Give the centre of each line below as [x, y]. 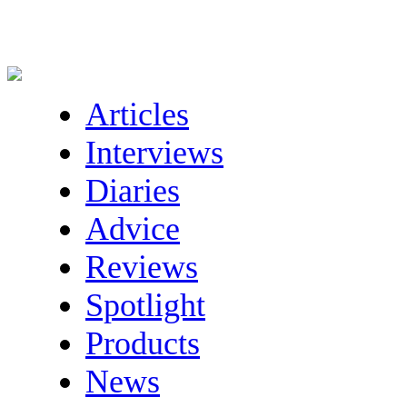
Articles [137, 114]
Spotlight [145, 305]
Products [143, 343]
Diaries [133, 191]
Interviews [154, 153]
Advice [133, 229]
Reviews [142, 267]
